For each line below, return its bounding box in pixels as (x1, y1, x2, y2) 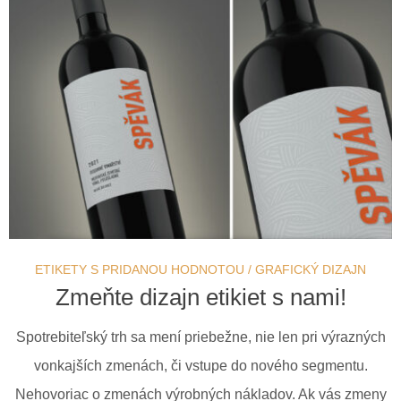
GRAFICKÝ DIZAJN (255, 261, 366, 277)
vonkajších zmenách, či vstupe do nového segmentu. (33, 357, 368, 373)
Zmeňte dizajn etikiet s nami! (55, 283, 346, 311)
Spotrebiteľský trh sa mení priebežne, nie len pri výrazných (15, 328, 386, 345)
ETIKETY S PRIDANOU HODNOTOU (35, 261, 244, 277)
